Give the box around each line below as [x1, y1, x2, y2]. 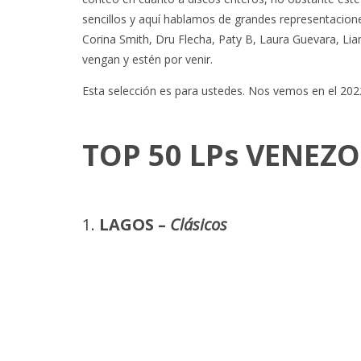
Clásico [170, 214, 220, 235]
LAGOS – [99, 214, 170, 235]
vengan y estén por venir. [82, 52, 213, 67]
